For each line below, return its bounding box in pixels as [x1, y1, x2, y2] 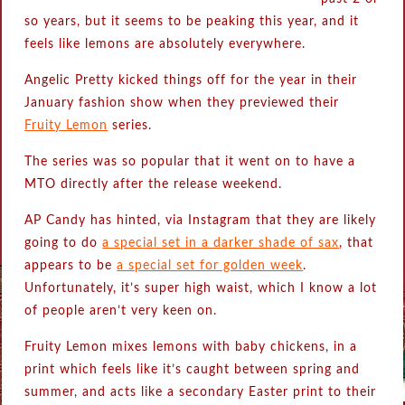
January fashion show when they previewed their [24, 97, 340, 109]
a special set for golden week [117, 259, 304, 272]
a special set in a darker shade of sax [102, 237, 340, 250]
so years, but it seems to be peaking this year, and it [24, 15, 360, 28]
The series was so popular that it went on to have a [24, 155, 356, 168]
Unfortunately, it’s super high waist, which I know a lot [24, 282, 378, 295]
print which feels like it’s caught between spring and [24, 363, 361, 376]
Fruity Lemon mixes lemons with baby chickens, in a [24, 341, 358, 353]
